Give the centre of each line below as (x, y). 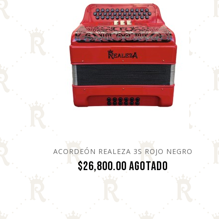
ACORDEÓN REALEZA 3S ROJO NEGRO (123, 151)
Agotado (149, 166)
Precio (183, 166)
